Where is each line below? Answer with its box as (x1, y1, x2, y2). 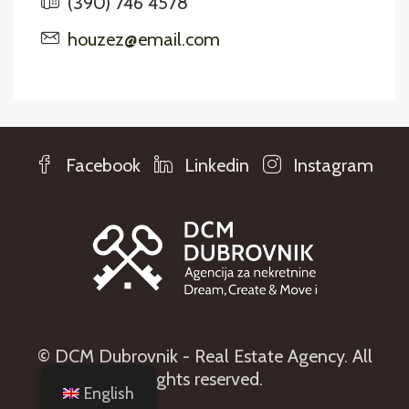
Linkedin (180, 154, 249, 176)
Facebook (61, 154, 141, 176)
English (83, 383, 134, 404)
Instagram (288, 154, 373, 176)
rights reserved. (146, 368, 263, 390)
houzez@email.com (68, 28, 220, 50)
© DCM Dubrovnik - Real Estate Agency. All (37, 345, 372, 367)
